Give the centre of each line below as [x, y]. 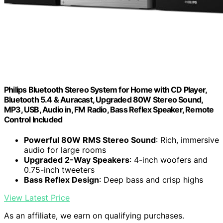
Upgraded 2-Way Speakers [77, 160]
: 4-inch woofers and [168, 160]
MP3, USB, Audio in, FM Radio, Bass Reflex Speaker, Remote [109, 110]
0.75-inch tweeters [59, 170]
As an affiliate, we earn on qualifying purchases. [94, 216]
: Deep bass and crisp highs [151, 180]
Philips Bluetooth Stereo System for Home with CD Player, [106, 90]
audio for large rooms [65, 150]
